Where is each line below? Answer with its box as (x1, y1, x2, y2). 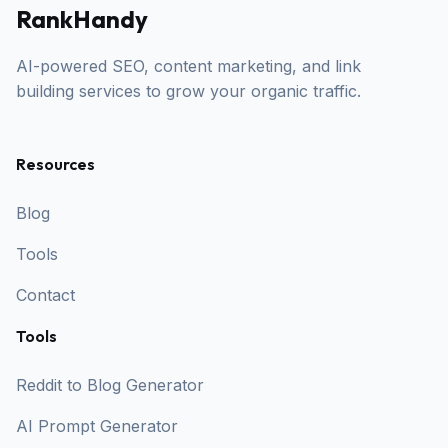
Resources (16, 154, 95, 174)
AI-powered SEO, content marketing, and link (16, 56, 361, 76)
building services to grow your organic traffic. (16, 81, 361, 101)
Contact (16, 285, 75, 305)
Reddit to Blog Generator (16, 375, 204, 395)
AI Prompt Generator (16, 416, 178, 436)
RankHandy (16, 4, 148, 34)
